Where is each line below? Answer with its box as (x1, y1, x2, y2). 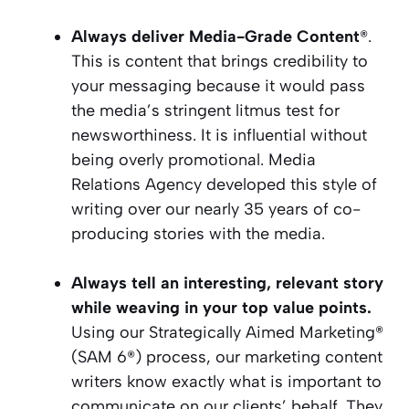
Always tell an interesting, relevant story (71, 272, 383, 293)
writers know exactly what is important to (71, 371, 382, 392)
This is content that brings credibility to (71, 50, 368, 71)
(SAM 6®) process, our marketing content (71, 346, 383, 367)
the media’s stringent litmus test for (71, 100, 340, 121)
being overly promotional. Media (71, 149, 316, 170)
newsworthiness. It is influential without (71, 124, 367, 145)
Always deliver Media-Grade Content (71, 26, 360, 47)
